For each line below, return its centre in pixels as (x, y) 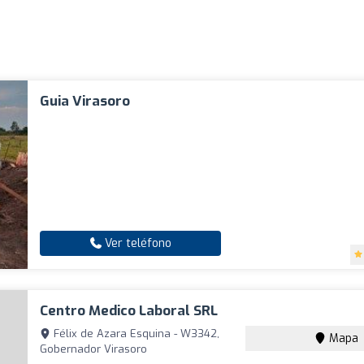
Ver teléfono (136, 243)
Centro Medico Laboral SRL (129, 310)
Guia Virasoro (85, 101)
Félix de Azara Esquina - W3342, (135, 333)
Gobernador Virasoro (94, 349)
